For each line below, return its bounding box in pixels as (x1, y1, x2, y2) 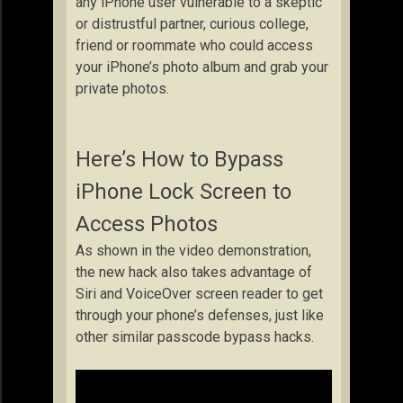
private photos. (76, 79, 169, 97)
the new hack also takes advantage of (76, 263, 312, 281)
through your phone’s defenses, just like (76, 306, 324, 324)
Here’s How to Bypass (76, 146, 283, 172)
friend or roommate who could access (76, 36, 313, 54)
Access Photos (76, 210, 218, 237)
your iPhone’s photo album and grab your (76, 58, 328, 76)
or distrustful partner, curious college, (76, 14, 309, 32)
